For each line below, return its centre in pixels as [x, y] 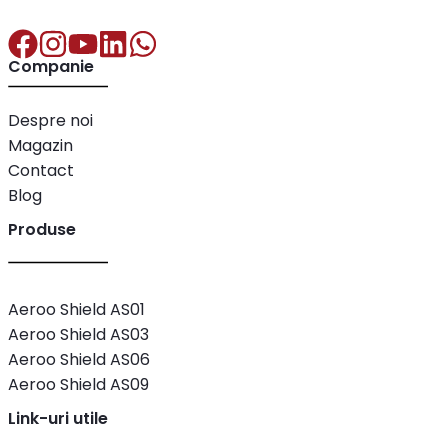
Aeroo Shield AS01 [76, 310]
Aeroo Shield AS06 [79, 360]
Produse [42, 229]
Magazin [40, 146]
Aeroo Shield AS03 [78, 335]
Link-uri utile [58, 418]
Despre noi [50, 121]
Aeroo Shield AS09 [78, 385]
